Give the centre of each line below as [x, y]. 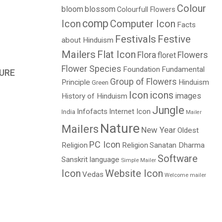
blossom [100, 9]
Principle [76, 82]
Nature [120, 128]
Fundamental [183, 69]
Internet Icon [130, 111]
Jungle [168, 110]
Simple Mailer [138, 160]
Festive [174, 39]
